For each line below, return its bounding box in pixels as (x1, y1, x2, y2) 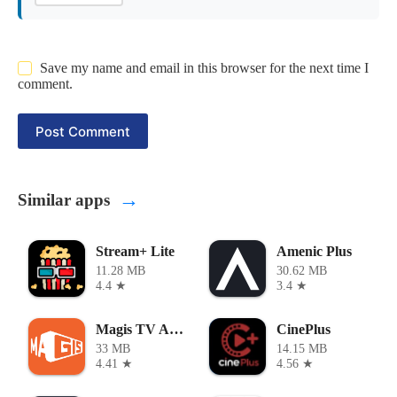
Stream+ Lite (96, 244, 175, 260)
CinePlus (276, 322, 331, 338)
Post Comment (35, 122, 130, 140)
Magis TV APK (169, 322, 183, 338)
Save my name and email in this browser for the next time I (40, 60, 370, 76)
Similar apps (18, 190, 110, 209)
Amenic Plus (276, 244, 352, 260)
